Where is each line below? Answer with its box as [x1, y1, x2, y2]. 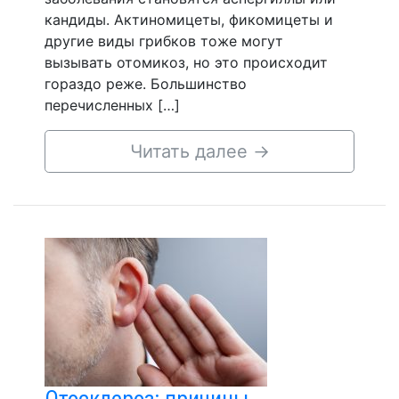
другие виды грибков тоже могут [45, 31, 283, 50]
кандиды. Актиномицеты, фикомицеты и [45, 10, 333, 28]
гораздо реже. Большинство [45, 74, 247, 93]
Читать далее [129, 140, 253, 162]
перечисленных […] [45, 95, 180, 114]
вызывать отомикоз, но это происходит [45, 53, 328, 71]
